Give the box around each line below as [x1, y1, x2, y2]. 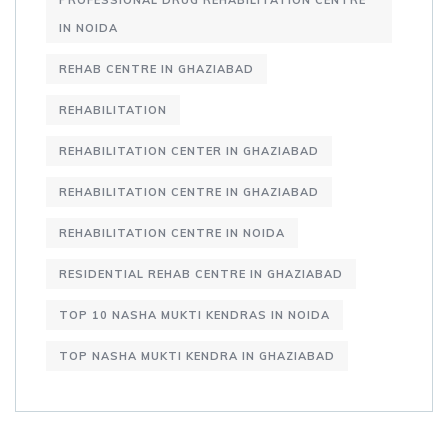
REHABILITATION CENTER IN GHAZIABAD [59, 144, 319, 159]
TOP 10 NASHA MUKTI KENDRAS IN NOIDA [59, 308, 330, 323]
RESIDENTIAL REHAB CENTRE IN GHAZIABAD [59, 267, 343, 282]
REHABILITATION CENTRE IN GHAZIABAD [59, 185, 319, 200]
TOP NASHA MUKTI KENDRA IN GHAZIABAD [59, 349, 335, 364]
